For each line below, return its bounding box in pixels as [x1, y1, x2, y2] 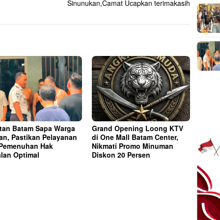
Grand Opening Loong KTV [92, 123, 184, 133]
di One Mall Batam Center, [92, 132, 179, 142]
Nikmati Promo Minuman [92, 140, 174, 151]
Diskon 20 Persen [92, 149, 151, 160]
